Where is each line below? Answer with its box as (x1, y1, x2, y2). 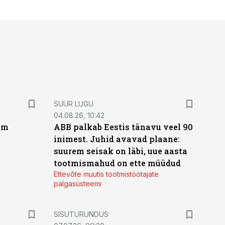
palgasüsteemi (53, 179, 101, 188)
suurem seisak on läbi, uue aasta (53, 146, 187, 156)
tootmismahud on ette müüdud (53, 158, 181, 168)
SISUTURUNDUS (53, 210, 108, 218)
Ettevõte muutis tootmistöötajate (53, 170, 159, 178)
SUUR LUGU (53, 99, 93, 108)
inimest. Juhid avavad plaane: (53, 134, 180, 144)
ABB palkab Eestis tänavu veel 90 (53, 122, 193, 132)
